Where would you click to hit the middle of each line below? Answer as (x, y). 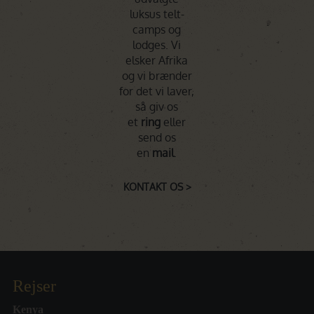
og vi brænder (157, 75)
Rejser (34, 286)
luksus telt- (157, 14)
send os (157, 137)
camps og (157, 29)
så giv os (157, 106)
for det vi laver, (157, 91)
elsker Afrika (157, 60)
